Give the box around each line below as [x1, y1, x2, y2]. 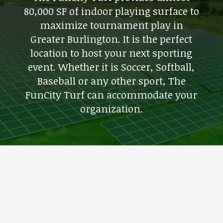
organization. [80, 102, 143, 115]
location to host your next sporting [30, 46, 193, 60]
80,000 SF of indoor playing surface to [23, 4, 199, 18]
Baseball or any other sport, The [37, 74, 186, 88]
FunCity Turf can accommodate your [25, 88, 198, 102]
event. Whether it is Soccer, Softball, [28, 60, 195, 74]
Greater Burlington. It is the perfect [30, 32, 193, 46]
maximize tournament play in [39, 18, 183, 32]
